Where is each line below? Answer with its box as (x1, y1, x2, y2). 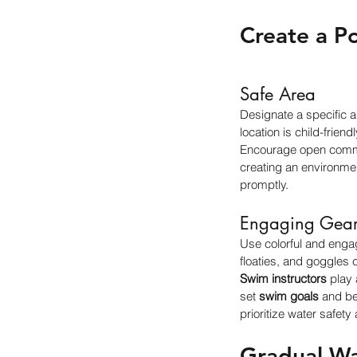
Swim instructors (240, 271, 327, 286)
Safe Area (240, 83, 316, 105)
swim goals (259, 288, 319, 304)
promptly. (240, 177, 288, 192)
